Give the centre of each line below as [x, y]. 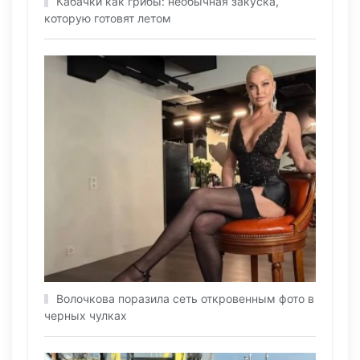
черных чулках [86, 316]
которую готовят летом [108, 18]
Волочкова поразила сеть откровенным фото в [185, 299]
